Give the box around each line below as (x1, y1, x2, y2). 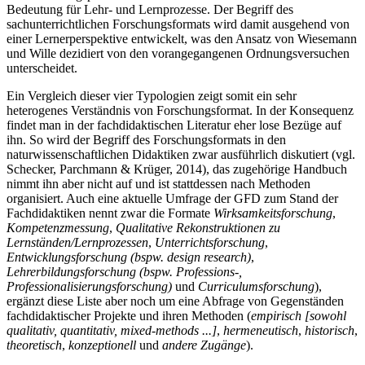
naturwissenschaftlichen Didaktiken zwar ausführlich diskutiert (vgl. (7, 147, 355, 161)
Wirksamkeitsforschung (213, 205, 332, 220)
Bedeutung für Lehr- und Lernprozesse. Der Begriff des (7, 2, 293, 16)
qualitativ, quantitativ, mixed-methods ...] (7, 323, 217, 337)
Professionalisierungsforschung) (7, 279, 172, 293)
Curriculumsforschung (198, 279, 314, 293)
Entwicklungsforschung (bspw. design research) (7, 249, 251, 264)
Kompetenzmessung (7, 220, 109, 235)
